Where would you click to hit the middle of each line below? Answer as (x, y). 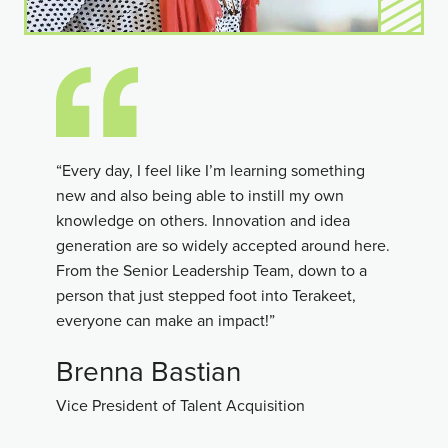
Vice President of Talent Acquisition (180, 405)
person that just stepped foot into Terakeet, (206, 295)
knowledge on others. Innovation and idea (203, 220)
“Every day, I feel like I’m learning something (210, 170)
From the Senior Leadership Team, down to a (211, 270)
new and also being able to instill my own (200, 195)
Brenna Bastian (148, 371)
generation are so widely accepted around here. (223, 245)
